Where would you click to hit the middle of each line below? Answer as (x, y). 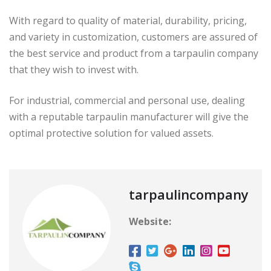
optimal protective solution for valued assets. (111, 133)
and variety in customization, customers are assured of (133, 37)
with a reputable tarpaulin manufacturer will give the (129, 117)
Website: (150, 222)
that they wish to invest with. (74, 70)
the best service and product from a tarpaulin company (134, 54)
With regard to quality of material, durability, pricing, (128, 21)
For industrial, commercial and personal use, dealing (127, 101)
